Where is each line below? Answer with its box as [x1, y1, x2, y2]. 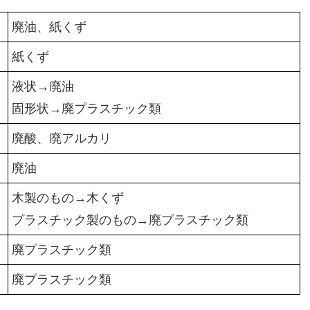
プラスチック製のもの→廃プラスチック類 [11, 213, 248, 228]
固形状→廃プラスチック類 [11, 102, 161, 116]
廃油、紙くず [11, 20, 86, 35]
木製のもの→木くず [11, 191, 124, 206]
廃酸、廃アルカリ [11, 131, 111, 146]
